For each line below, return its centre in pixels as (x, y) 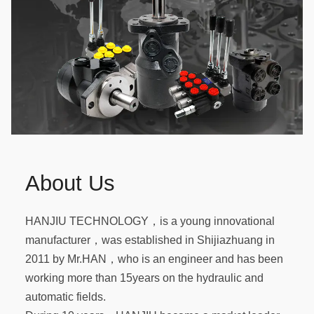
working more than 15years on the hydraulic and (144, 278)
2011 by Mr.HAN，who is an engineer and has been (154, 259)
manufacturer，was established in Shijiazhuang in (150, 240)
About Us (70, 184)
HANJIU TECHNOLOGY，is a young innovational (150, 221)
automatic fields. (66, 296)
